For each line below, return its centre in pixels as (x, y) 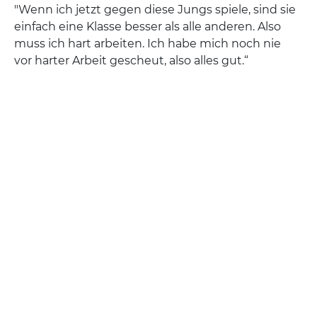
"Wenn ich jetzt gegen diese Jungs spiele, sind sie (155, 10)
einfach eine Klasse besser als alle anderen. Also (148, 27)
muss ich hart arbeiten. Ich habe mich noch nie (148, 44)
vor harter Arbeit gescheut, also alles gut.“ (131, 60)
